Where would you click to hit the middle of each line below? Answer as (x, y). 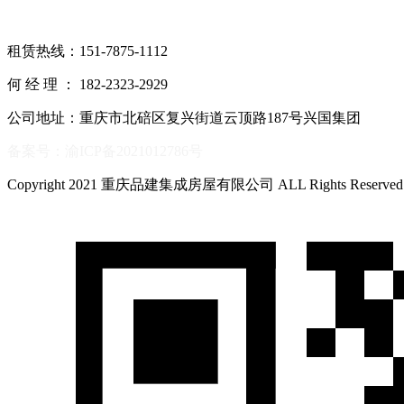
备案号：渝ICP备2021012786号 (105, 151)
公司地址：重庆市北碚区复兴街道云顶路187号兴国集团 (184, 117)
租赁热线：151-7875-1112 (87, 50)
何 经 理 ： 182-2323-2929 (87, 84)
